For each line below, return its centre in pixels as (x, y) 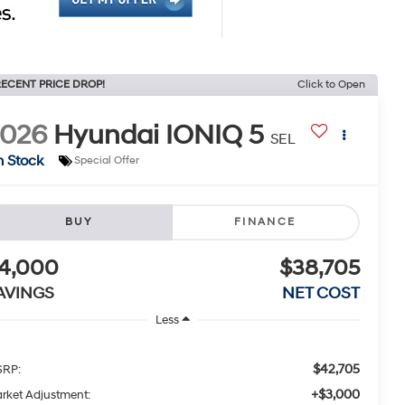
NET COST (320, 293)
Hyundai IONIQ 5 (159, 135)
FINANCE (265, 221)
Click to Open (331, 84)
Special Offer (107, 161)
